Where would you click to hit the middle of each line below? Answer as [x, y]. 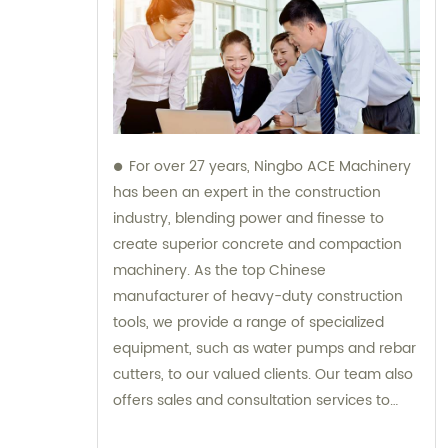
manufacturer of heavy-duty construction [258, 297]
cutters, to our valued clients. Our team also [263, 375]
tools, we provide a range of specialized [248, 323]
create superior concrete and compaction [257, 245]
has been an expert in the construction [247, 193]
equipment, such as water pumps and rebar [264, 349]
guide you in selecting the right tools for [249, 427]
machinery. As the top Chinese [219, 271]
